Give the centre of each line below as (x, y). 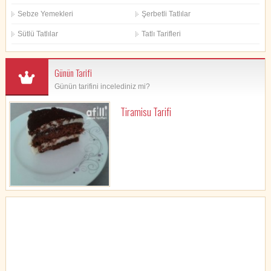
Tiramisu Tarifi (145, 112)
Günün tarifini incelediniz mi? (102, 87)
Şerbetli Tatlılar (166, 14)
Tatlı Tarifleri (161, 34)
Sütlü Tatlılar (38, 34)
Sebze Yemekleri (46, 14)
